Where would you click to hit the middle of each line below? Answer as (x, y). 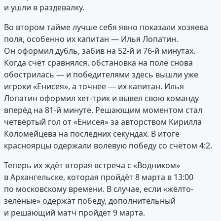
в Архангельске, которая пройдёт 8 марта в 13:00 (99, 177)
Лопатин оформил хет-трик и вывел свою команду (101, 98)
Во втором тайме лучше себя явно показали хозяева (106, 27)
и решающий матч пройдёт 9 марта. (74, 213)
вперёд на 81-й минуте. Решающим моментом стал (103, 110)
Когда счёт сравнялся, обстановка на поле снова (98, 63)
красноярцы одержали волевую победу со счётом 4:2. (108, 146)
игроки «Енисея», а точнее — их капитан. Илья (94, 87)
